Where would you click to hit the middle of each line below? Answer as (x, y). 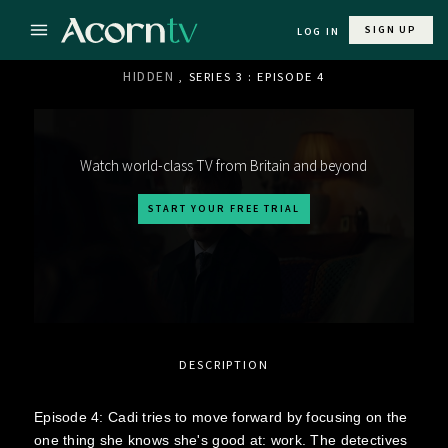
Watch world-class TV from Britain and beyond (224, 165)
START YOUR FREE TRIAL (223, 208)
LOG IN (318, 31)
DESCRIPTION (224, 364)
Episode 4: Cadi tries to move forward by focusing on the (220, 416)
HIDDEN (148, 76)
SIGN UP (391, 29)
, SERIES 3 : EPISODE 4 (252, 76)
